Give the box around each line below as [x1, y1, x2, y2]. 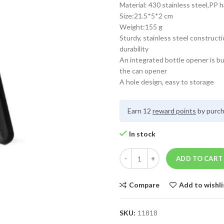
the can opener [119, 66, 167, 75]
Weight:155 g [119, 22, 162, 31]
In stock [129, 129, 155, 138]
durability [119, 44, 148, 53]
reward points [152, 106, 196, 115]
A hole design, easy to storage [119, 77, 214, 86]
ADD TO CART [176, 154, 223, 162]
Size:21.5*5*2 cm [119, 11, 173, 20]
